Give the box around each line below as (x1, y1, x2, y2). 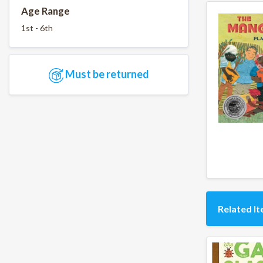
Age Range (21, 5, 70, 18)
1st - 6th (21, 22, 53, 33)
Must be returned (63, 68, 149, 81)
